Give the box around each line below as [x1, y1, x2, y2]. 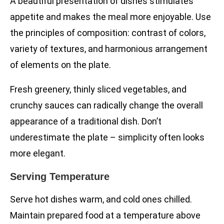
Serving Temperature [10, 171, 109, 182]
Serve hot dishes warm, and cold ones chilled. [10, 194, 192, 205]
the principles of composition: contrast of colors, [10, 27, 205, 38]
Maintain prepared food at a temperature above [10, 210, 200, 221]
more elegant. [10, 148, 65, 159]
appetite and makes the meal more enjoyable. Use [10, 11, 211, 22]
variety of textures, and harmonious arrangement [10, 43, 207, 54]
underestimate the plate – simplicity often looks [10, 132, 204, 143]
